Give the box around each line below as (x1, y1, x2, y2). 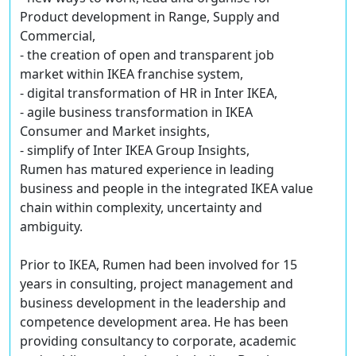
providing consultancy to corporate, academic (20, 332, 296, 350)
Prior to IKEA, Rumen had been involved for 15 (20, 256, 297, 274)
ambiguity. (20, 218, 83, 236)
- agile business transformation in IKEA (20, 103, 253, 122)
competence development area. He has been (20, 313, 288, 331)
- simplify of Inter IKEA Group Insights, (20, 141, 250, 160)
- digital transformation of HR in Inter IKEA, (20, 84, 277, 103)
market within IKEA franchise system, (20, 65, 243, 83)
